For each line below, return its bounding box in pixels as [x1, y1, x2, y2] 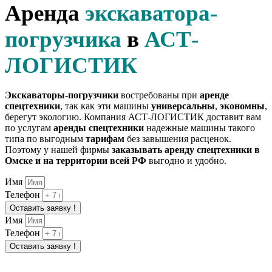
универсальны [151, 100, 215, 111]
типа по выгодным [5, 133, 86, 144]
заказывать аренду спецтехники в [112, 144, 260, 155]
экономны [220, 100, 265, 111]
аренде [200, 89, 229, 100]
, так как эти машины [60, 100, 151, 111]
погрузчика [5, 26, 121, 52]
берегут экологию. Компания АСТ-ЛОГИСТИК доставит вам [5, 111, 261, 122]
